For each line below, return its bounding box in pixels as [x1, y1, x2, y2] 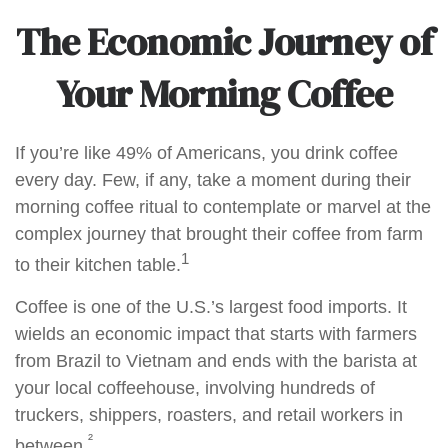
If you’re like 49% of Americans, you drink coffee [15, 143, 398, 163]
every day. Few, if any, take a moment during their [15, 170, 411, 190]
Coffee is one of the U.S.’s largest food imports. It [15, 297, 407, 317]
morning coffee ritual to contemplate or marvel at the [15, 197, 431, 217]
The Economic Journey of [15, 16, 433, 68]
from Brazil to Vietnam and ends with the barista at [15, 351, 417, 371]
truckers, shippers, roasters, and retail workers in [15, 405, 403, 425]
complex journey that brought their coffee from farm [15, 224, 423, 244]
